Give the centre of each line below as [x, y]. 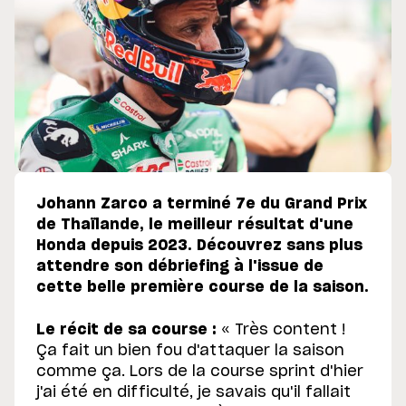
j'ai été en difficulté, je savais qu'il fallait [193, 393]
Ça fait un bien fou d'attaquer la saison [190, 351]
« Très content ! [281, 330]
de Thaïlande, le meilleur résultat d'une [195, 225]
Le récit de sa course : [126, 330]
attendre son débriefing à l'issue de [180, 267]
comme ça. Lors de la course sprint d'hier [200, 372]
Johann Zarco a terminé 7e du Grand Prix [202, 204]
